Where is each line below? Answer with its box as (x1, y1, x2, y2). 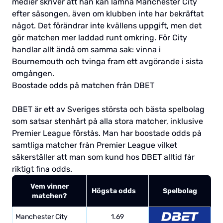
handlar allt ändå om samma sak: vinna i (12, 44, 161, 54)
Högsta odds (92, 186, 136, 195)
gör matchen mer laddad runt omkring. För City (12, 32, 187, 42)
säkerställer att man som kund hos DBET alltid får (12, 152, 195, 162)
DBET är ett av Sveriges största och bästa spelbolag (12, 104, 205, 114)
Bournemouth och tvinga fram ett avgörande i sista (12, 56, 203, 66)
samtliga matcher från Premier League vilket (12, 140, 177, 150)
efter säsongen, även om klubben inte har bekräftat (12, 8, 204, 18)
